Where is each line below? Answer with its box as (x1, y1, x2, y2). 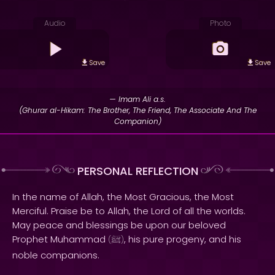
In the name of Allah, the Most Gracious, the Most (12, 190, 234, 203)
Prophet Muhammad (12, 233, 108, 246)
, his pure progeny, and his (124, 233, 241, 246)
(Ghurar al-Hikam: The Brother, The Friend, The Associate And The (18, 105, 257, 115)
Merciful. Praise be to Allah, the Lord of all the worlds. (12, 204, 246, 217)
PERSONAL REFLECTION (77, 163, 198, 179)
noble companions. (12, 249, 99, 261)
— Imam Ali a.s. (109, 94, 166, 104)
